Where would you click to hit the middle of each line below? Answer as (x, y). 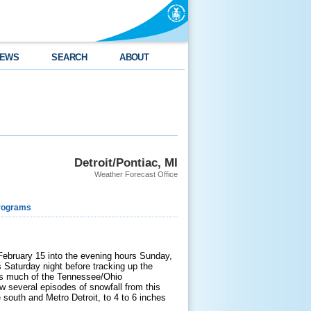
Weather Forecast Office (136, 174)
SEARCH (69, 57)
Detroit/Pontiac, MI (126, 162)
